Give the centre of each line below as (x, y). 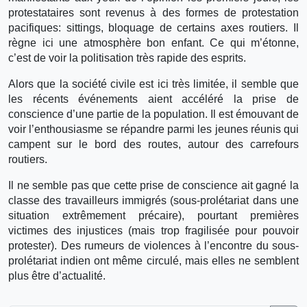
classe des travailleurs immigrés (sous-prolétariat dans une (153, 200)
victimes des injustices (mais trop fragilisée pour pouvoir (153, 230)
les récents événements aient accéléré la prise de (153, 99)
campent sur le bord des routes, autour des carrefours (153, 144)
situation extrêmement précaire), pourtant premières (153, 215)
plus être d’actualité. (57, 275)
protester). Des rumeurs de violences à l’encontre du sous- (153, 245)
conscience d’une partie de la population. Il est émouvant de (153, 114)
